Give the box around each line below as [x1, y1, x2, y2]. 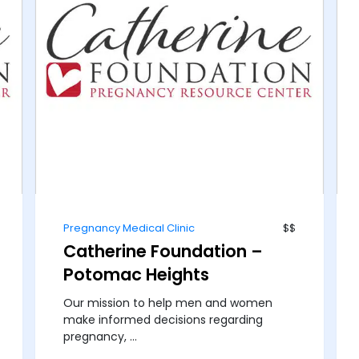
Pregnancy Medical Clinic [63, 220, 196, 236]
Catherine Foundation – [63, 240, 264, 264]
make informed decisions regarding [63, 312, 264, 329]
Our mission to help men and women [63, 295, 273, 312]
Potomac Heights [63, 263, 210, 287]
